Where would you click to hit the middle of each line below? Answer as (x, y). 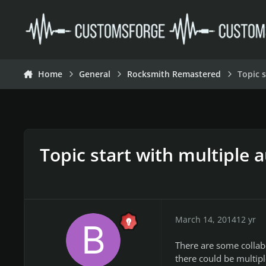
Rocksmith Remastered (174, 74)
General (95, 74)
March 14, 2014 (205, 219)
